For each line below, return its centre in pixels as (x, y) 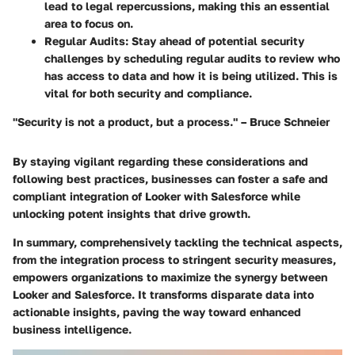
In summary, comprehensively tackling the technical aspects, (177, 242)
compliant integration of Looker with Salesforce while (157, 197)
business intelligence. (72, 330)
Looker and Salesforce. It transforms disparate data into (163, 295)
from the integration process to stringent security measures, (174, 260)
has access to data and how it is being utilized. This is (191, 76)
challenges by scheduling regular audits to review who (192, 59)
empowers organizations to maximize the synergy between (170, 277)
